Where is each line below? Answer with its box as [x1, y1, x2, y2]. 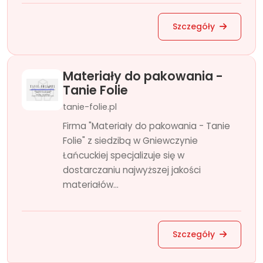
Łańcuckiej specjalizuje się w [63, 149, 184, 161]
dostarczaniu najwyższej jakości [63, 164, 201, 176]
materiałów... [63, 178, 119, 191]
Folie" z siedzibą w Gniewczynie [63, 134, 198, 147]
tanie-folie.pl [63, 101, 117, 113]
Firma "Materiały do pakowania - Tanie [63, 120, 230, 132]
